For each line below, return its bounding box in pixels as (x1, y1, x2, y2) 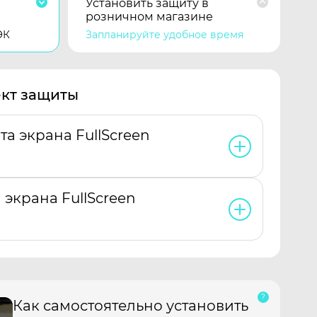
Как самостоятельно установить (13, 297, 248, 314)
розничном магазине (86, 10, 213, 23)
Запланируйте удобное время (86, 28, 243, 41)
